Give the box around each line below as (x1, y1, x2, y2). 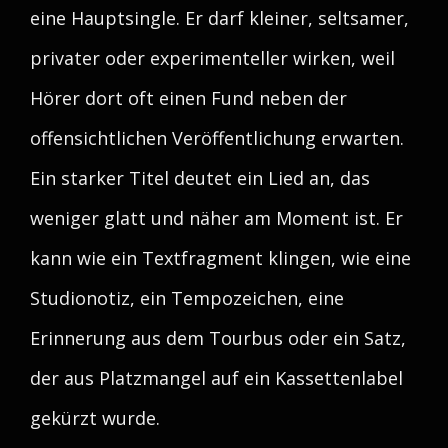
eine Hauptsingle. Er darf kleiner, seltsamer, (30, 6, 409, 30)
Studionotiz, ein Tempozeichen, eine (30, 286, 344, 310)
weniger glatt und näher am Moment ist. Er (30, 206, 403, 230)
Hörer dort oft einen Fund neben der (30, 86, 347, 110)
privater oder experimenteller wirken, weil (30, 46, 395, 70)
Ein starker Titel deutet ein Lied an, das (30, 166, 370, 190)
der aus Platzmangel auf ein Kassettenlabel (30, 366, 403, 390)
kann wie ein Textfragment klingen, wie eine (30, 246, 411, 270)
